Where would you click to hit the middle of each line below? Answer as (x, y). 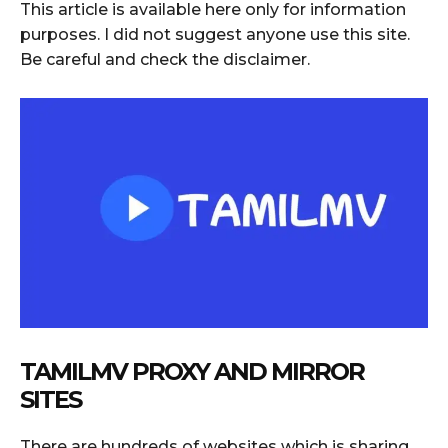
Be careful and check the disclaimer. (165, 59)
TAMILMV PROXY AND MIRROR (192, 371)
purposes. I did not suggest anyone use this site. (215, 34)
